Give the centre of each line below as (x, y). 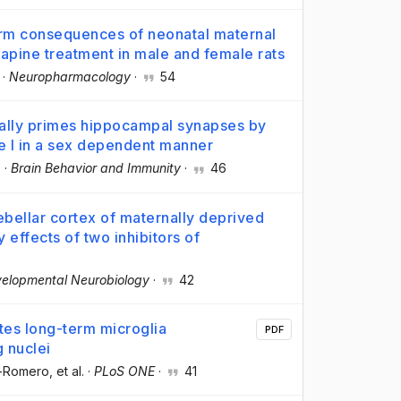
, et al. (67, 371)
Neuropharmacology (70, 77)
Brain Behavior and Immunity (96, 168)
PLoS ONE (124, 371)
